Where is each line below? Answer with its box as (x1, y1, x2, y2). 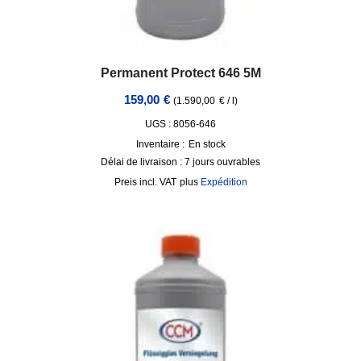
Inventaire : (135, 138, 185, 150)
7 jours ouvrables (185, 156, 260, 168)
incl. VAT (139, 176, 176, 188)
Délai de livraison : (101, 156, 185, 168)
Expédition (200, 176, 247, 188)
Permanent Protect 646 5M (100, 66, 261, 80)
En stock (188, 138, 226, 150)
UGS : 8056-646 (145, 118, 216, 130)
